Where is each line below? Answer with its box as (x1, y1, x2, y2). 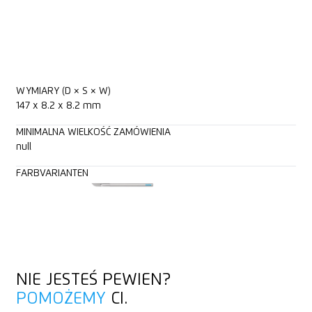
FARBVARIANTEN (15, 169, 88, 179)
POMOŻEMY (15, 290, 106, 308)
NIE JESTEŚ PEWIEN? (15, 272, 171, 289)
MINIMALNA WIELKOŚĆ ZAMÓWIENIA (15, 127, 171, 138)
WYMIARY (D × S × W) (15, 86, 111, 97)
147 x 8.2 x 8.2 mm (15, 101, 101, 111)
